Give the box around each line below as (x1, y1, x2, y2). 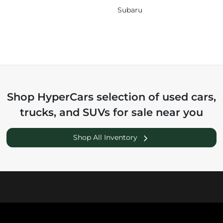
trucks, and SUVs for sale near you (19, 106, 203, 119)
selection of (93, 91, 162, 104)
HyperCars (37, 91, 94, 104)
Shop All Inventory (73, 133, 138, 142)
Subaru (117, 6, 142, 14)
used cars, (162, 91, 216, 104)
